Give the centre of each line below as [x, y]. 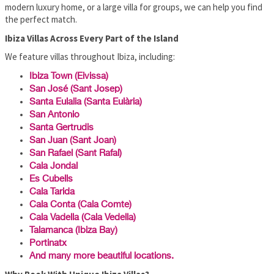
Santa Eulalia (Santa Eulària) [86, 102]
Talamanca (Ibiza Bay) [73, 230]
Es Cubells [51, 179]
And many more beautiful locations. [102, 256]
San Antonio [54, 114]
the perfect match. [41, 20]
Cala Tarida [52, 191]
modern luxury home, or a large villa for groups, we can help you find [134, 7]
